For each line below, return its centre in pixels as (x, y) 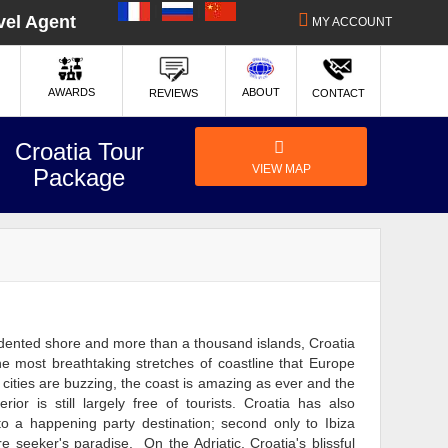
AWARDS (71, 91)
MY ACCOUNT (352, 22)
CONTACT (338, 93)
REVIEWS (174, 93)
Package (79, 177)
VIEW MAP (281, 169)
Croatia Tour (79, 151)
